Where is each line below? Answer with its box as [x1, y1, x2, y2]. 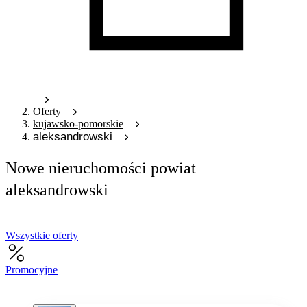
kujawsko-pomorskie [33, 117, 123, 130]
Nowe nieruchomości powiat [5, 158, 196, 177]
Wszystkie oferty [5, 229, 78, 241]
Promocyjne [5, 263, 58, 275]
